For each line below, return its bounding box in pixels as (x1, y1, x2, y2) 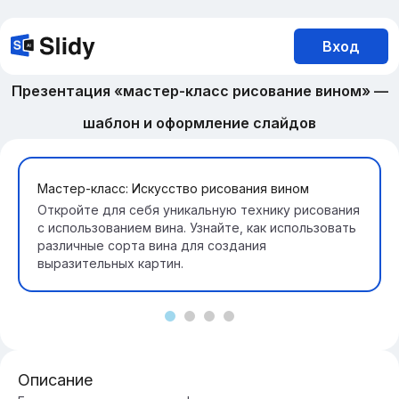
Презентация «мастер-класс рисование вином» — (11, 82, 388, 100)
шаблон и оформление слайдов (83, 114, 316, 132)
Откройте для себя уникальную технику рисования (37, 202, 360, 217)
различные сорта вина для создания (37, 238, 266, 253)
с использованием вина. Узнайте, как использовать (37, 220, 356, 235)
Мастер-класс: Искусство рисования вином (37, 181, 309, 196)
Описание (18, 370, 93, 389)
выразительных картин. (37, 256, 183, 271)
